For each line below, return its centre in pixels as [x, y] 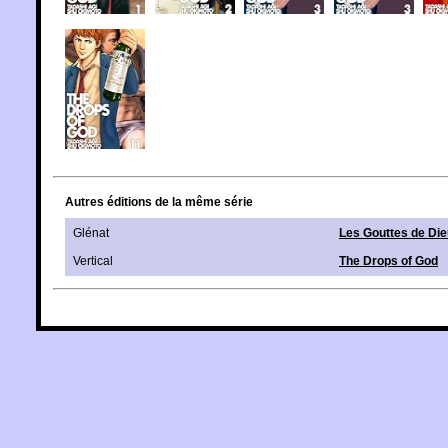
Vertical [93, 261]
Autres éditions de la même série [159, 201]
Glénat [91, 233]
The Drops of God [388, 261]
